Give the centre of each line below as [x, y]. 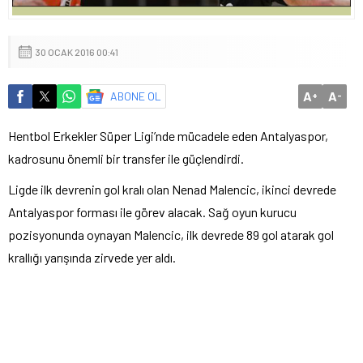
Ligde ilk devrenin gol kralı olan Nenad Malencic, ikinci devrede [172, 189]
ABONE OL [136, 96]
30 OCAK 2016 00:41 [77, 51]
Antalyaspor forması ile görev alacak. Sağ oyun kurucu [152, 211]
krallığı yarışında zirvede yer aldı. [92, 257]
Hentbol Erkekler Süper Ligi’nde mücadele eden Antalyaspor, [168, 135]
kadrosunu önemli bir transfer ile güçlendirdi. [126, 158]
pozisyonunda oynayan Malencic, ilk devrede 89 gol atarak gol [171, 234]
